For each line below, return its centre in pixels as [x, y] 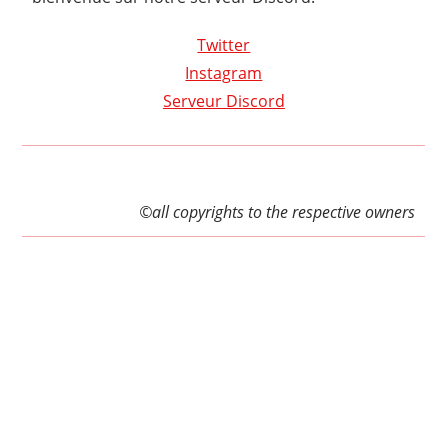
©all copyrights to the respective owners [277, 211]
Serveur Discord [223, 100]
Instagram [224, 72]
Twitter [224, 44]
